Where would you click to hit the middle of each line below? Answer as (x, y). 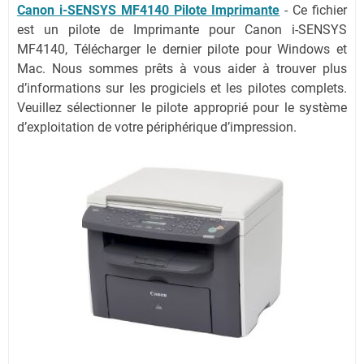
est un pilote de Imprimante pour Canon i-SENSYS (182, 30)
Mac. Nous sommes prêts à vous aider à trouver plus (182, 69)
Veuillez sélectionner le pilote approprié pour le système (182, 108)
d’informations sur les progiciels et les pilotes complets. (182, 88)
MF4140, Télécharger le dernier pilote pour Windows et (182, 49)
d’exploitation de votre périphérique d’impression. (157, 127)
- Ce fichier (314, 10)
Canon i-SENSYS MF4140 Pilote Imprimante (149, 10)
